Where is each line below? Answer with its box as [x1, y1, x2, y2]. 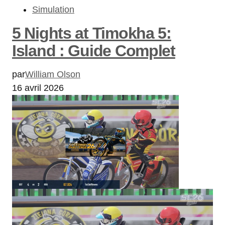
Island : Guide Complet [12, 41, 175, 60]
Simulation [32, 4, 74, 15]
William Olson [25, 69, 80, 79]
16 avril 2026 [12, 82, 64, 93]
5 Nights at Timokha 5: [12, 24, 171, 42]
